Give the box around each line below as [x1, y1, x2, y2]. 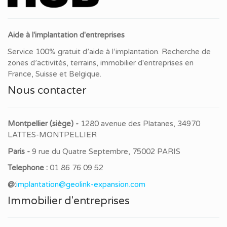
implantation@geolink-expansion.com [16, 179, 145, 189]
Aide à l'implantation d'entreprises [8, 30, 125, 40]
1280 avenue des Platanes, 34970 [81, 119, 200, 129]
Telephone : [8, 163, 50, 173]
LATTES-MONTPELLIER [8, 130, 97, 140]
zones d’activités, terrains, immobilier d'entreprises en [8, 58, 194, 67]
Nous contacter [8, 84, 86, 97]
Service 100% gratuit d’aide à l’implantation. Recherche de [8, 47, 211, 56]
